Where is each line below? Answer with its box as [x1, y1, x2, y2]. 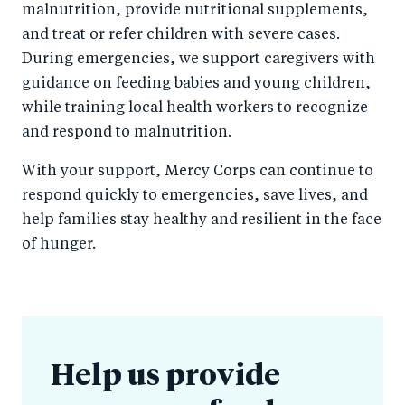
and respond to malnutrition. [22, 126, 231, 141]
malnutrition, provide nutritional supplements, [22, 4, 368, 19]
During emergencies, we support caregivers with [22, 52, 375, 68]
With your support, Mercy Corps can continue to [22, 165, 373, 180]
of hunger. [22, 238, 96, 253]
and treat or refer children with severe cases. [22, 28, 340, 43]
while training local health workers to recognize [22, 101, 368, 117]
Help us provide [51, 363, 280, 392]
